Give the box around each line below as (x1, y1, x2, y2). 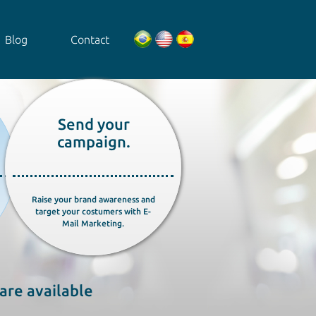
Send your (58, 115, 130, 133)
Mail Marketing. (62, 219, 124, 228)
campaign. (57, 133, 130, 150)
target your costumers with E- (35, 207, 151, 216)
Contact (71, 33, 109, 46)
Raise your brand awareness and (31, 195, 155, 204)
